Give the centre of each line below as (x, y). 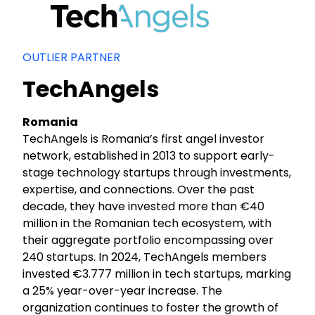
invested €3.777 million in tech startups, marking (157, 274)
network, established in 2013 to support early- (149, 155)
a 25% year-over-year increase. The (123, 290)
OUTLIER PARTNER (72, 57)
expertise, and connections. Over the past (139, 189)
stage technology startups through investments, (157, 172)
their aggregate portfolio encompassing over (148, 240)
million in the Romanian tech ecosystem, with (147, 223)
